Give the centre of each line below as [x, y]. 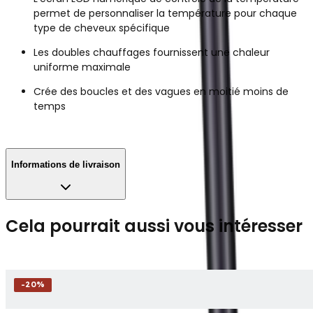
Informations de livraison [66, 164]
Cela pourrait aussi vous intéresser [154, 226]
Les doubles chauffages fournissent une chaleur [152, 52]
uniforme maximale [82, 67]
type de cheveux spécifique [102, 28]
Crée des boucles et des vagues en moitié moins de [161, 91]
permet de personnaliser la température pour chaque [165, 13]
